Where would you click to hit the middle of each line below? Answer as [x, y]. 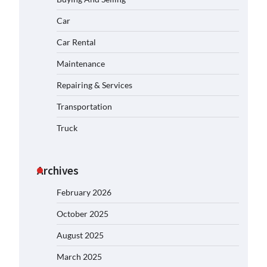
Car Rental [76, 42]
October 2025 [83, 214]
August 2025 [80, 235]
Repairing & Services [94, 85]
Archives [58, 170]
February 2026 [84, 192]
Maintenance [81, 63]
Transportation [84, 106]
